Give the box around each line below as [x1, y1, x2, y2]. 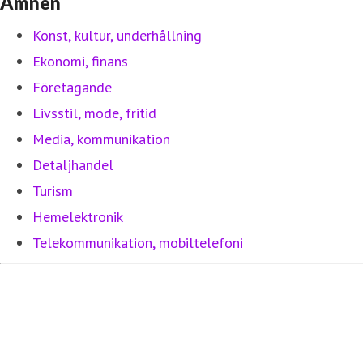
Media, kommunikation [32, 129, 170, 148]
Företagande [32, 77, 112, 96]
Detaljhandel [32, 155, 113, 174]
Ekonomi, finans [32, 51, 128, 70]
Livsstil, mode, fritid [32, 103, 156, 122]
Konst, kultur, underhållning [32, 25, 202, 45]
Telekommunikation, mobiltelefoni [32, 233, 243, 252]
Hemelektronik [32, 207, 123, 226]
